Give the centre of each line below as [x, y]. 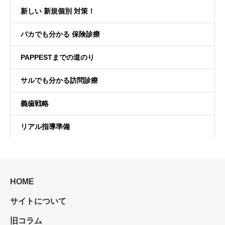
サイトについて [38, 201]
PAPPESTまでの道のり [58, 58]
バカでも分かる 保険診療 [60, 34]
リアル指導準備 [45, 127]
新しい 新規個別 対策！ [58, 11]
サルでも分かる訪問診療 [59, 81]
